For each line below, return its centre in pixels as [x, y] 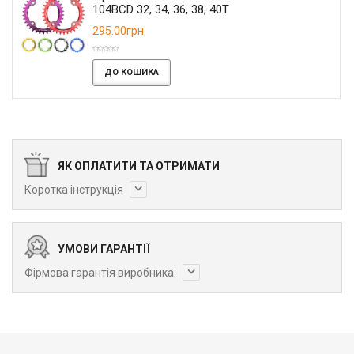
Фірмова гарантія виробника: [102, 272]
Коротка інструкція [75, 189]
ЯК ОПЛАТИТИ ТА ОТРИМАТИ [139, 166]
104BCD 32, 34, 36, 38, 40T [161, 9]
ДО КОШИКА [132, 72]
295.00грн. [119, 30]
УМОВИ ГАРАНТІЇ [104, 249]
